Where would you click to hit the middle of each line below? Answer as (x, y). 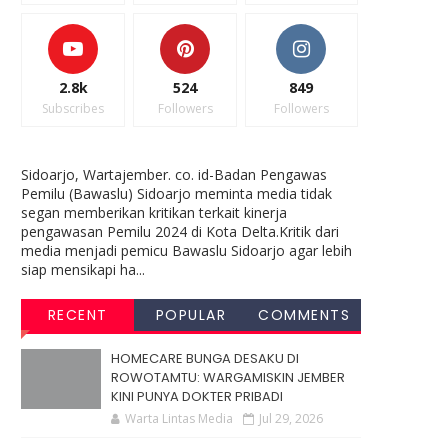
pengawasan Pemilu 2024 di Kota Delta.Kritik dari (180, 231)
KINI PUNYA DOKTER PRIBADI (197, 396)
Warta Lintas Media (179, 418)
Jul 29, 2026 (291, 418)
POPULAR (191, 314)
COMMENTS (304, 314)
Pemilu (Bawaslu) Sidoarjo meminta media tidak (176, 193)
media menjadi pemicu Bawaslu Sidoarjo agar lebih (186, 250)
